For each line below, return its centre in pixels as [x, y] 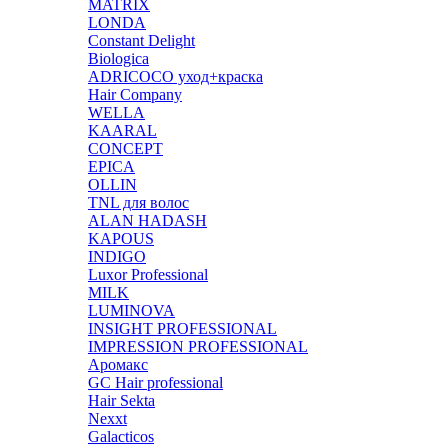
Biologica [118, 58]
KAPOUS [121, 238]
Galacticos [121, 436]
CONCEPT [125, 148]
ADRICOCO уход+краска [175, 76]
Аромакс [118, 364]
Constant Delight [141, 40]
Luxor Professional [148, 274]
